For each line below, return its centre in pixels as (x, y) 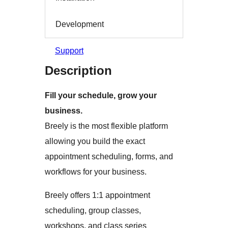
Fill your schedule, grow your (101, 96)
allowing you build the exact (95, 141)
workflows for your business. (96, 172)
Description (78, 71)
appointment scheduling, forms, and (109, 157)
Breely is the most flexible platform (106, 126)
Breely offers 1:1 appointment (97, 195)
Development (80, 24)
